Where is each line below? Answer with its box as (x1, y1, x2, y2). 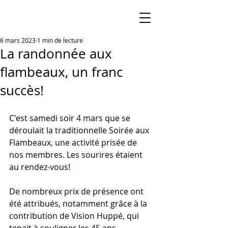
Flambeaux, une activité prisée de (9, 137, 139, 148)
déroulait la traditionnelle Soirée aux (9, 125, 151, 136)
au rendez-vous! (9, 161, 72, 173)
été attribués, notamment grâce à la (9, 198, 149, 209)
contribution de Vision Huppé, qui (9, 210, 141, 221)
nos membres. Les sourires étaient (9, 149, 145, 160)
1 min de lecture (37, 36, 83, 44)
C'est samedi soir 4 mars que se (9, 112, 132, 124)
